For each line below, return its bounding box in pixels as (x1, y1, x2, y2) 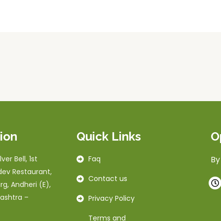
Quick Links (76, 129, 142, 144)
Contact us (88, 174, 128, 184)
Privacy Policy (88, 193, 135, 204)
